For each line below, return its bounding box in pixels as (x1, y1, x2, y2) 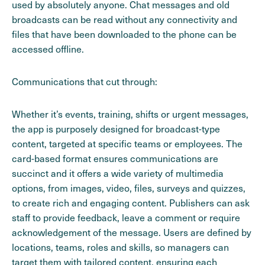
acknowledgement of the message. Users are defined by (12, 225, 251, 238)
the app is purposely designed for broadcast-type (12, 122, 220, 135)
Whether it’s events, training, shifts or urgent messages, (12, 107, 248, 120)
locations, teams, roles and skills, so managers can (12, 240, 229, 253)
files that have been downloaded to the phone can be (12, 27, 237, 40)
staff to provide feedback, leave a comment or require (12, 211, 240, 224)
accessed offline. (12, 42, 84, 55)
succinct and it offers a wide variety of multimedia (12, 166, 224, 179)
